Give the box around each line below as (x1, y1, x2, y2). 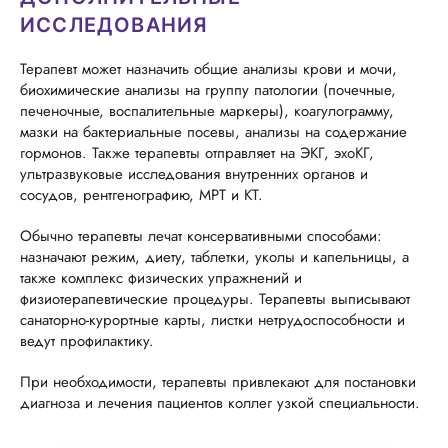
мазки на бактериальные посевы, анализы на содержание (20, 121, 407, 143)
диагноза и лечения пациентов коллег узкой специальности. (20, 392, 420, 414)
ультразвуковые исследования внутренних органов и (20, 163, 368, 185)
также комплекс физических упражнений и (20, 267, 302, 289)
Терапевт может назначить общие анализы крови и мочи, (20, 58, 397, 80)
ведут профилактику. (20, 330, 154, 352)
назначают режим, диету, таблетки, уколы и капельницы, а (20, 246, 409, 268)
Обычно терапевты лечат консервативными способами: (20, 225, 382, 247)
